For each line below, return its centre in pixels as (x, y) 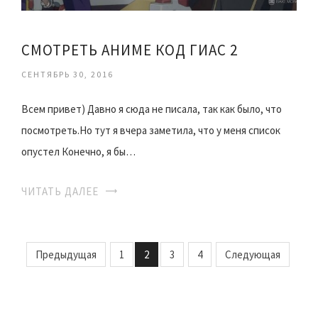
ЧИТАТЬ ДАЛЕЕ (60, 192)
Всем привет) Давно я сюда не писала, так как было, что (152, 109)
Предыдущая (66, 255)
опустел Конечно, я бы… (78, 152)
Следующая (253, 255)
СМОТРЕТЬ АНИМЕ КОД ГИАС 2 (130, 50)
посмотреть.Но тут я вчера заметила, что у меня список (151, 131)
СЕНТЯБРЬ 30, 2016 (67, 75)
